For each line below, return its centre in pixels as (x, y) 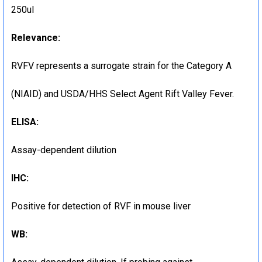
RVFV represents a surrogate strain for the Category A (121, 65)
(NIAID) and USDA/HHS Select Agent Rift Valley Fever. (123, 94)
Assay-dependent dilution (64, 150)
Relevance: (36, 37)
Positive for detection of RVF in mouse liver (101, 206)
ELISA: (25, 122)
